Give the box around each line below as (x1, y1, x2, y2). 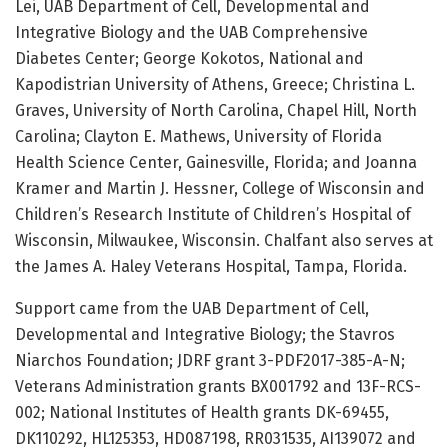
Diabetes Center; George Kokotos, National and (15, 49, 364, 69)
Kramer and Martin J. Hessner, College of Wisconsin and (15, 179, 425, 199)
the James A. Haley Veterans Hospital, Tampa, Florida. (15, 257, 407, 277)
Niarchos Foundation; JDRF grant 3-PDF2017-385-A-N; (15, 351, 405, 371)
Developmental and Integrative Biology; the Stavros (15, 325, 395, 345)
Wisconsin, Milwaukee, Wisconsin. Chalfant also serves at (15, 231, 433, 251)
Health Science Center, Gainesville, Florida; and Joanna (15, 153, 417, 173)
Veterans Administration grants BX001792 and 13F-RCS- (15, 377, 421, 397)
